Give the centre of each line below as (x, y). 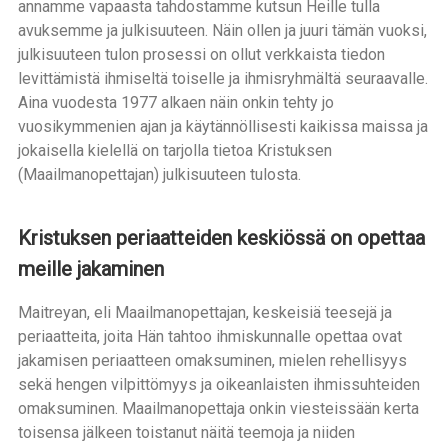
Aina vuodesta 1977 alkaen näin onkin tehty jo (175, 102)
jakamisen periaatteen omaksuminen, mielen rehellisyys (212, 360)
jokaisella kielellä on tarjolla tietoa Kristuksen (174, 150)
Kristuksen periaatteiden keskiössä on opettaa (221, 238)
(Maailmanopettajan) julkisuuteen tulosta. (159, 174)
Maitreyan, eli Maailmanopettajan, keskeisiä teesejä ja (204, 312)
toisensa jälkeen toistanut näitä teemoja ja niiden (186, 432)
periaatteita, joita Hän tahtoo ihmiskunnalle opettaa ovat (209, 336)
